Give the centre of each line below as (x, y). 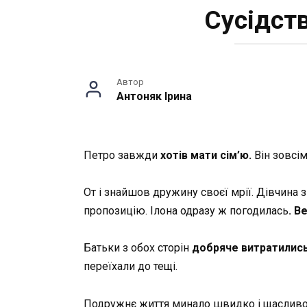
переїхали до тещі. (131, 267)
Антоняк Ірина (154, 96)
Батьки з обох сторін (138, 248)
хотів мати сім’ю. (205, 155)
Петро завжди (121, 155)
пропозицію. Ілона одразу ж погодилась (186, 211)
